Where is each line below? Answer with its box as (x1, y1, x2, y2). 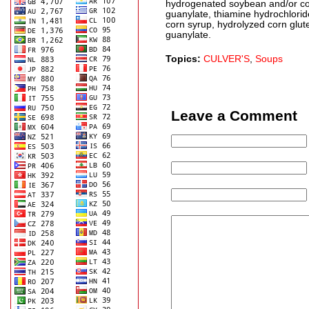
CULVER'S (203, 54, 250, 64)
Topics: (166, 54, 203, 64)
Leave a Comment (171, 108, 297, 123)
